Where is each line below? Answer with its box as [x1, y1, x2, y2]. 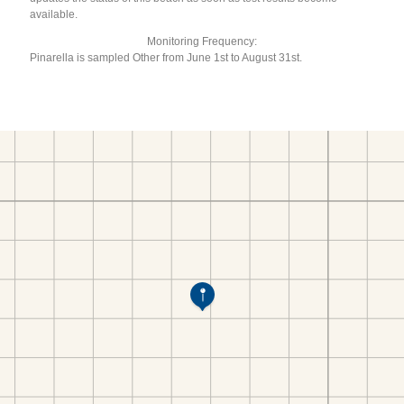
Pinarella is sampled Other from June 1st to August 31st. [30, 50, 303, 64]
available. [30, 7, 78, 21]
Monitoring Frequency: [147, 34, 257, 48]
